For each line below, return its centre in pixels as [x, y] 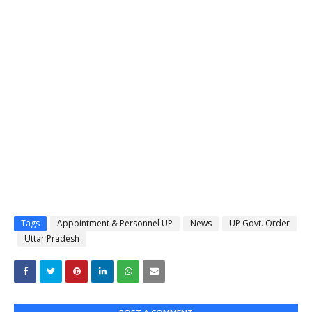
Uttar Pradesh [52, 239]
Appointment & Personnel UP [115, 224]
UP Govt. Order [259, 224]
